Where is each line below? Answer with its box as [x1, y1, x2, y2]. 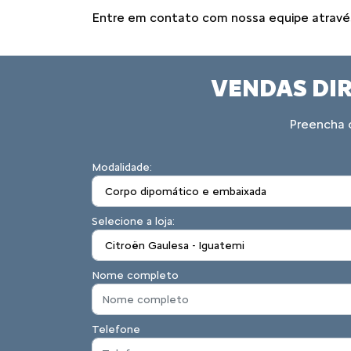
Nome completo [92, 269, 179, 282]
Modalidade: [92, 161, 152, 174]
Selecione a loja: [92, 215, 175, 228]
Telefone [92, 323, 140, 336]
